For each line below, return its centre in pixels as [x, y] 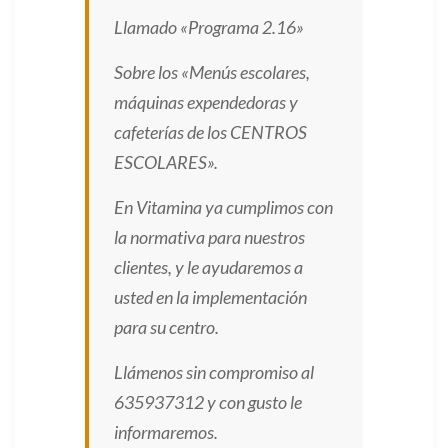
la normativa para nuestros [209, 237]
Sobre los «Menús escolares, [212, 72]
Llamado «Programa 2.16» [209, 27]
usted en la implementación [210, 297]
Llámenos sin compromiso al [214, 372]
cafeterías [150, 132]
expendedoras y [242, 102]
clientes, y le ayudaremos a [208, 267]
